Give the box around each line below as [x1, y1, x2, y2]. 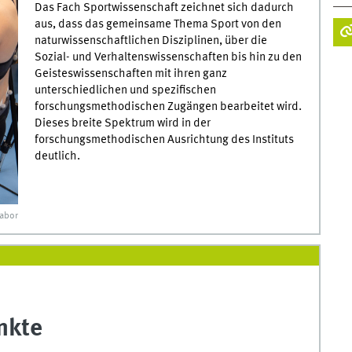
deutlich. [34, 150, 80, 163]
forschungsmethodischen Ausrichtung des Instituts [34, 134, 294, 147]
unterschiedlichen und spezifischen [34, 84, 216, 97]
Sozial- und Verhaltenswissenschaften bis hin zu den [34, 51, 302, 64]
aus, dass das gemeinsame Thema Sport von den [34, 18, 281, 31]
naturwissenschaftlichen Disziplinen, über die [34, 35, 267, 48]
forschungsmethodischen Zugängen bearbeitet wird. [34, 101, 302, 114]
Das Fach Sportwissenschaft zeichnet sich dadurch [34, 2, 294, 15]
